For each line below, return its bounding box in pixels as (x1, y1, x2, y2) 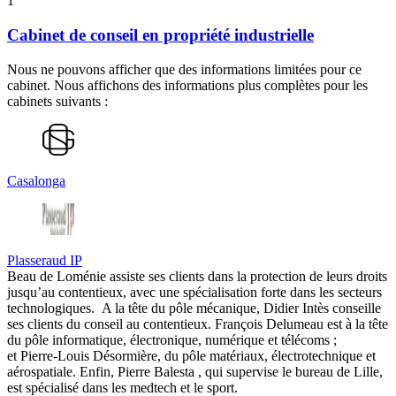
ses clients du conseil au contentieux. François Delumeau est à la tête (7, 316, 388, 331)
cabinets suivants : (7, 93, 108, 109)
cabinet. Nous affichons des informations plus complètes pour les (7, 77, 368, 93)
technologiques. (7, 300, 102, 316)
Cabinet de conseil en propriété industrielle (7, 25, 314, 44)
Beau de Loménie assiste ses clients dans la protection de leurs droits (7, 268, 387, 284)
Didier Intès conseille (263, 300, 381, 316)
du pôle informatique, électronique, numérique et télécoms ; (7, 331, 337, 347)
